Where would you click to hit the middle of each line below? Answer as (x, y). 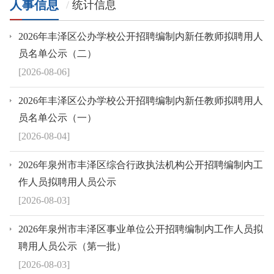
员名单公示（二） (57, 53)
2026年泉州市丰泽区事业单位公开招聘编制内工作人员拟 (141, 229)
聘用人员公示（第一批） (72, 246)
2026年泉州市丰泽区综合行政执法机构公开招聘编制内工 (141, 165)
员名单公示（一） (57, 117)
